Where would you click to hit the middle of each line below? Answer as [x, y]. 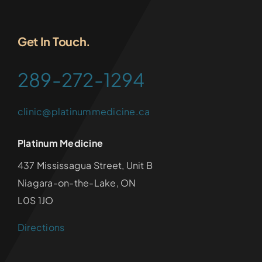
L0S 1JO [35, 200]
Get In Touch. [54, 41]
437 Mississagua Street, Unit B [85, 165]
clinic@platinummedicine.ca [84, 111]
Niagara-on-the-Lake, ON [77, 182]
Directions [41, 227]
